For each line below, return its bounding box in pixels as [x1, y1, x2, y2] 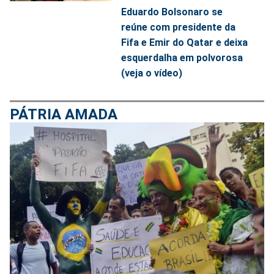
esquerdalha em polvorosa [121, 51, 243, 64]
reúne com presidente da [121, 21, 236, 33]
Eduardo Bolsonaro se [121, 6, 223, 18]
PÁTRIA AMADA [10, 105, 117, 123]
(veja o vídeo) [121, 67, 183, 79]
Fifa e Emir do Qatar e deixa [121, 36, 248, 48]
